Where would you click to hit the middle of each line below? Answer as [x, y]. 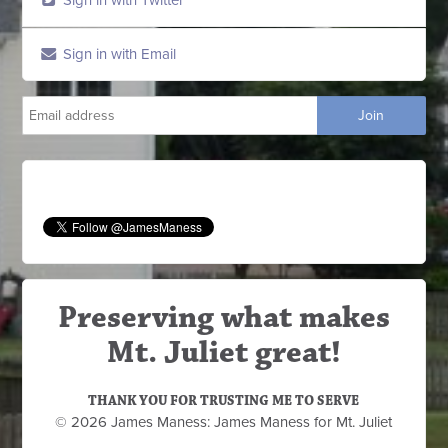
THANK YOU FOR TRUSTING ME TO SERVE [224, 400]
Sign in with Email [118, 53]
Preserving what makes [223, 317]
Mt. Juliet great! [223, 352]
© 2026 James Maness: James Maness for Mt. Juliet [224, 421]
